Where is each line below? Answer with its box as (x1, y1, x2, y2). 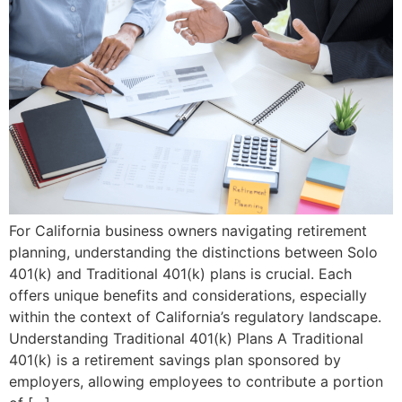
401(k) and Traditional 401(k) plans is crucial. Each (9, 264, 352, 283)
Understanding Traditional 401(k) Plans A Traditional (9, 328, 363, 347)
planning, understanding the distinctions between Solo (9, 242, 378, 261)
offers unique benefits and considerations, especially (9, 285, 367, 304)
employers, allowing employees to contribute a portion (9, 371, 383, 390)
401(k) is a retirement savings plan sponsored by (9, 350, 341, 369)
